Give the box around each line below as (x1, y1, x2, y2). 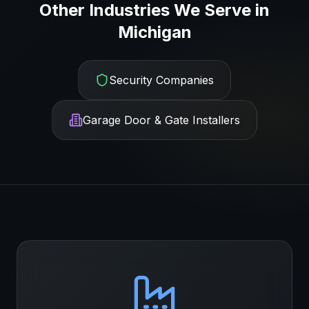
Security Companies (109, 73, 214, 87)
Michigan (117, 22, 192, 42)
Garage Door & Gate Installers (83, 113, 240, 127)
